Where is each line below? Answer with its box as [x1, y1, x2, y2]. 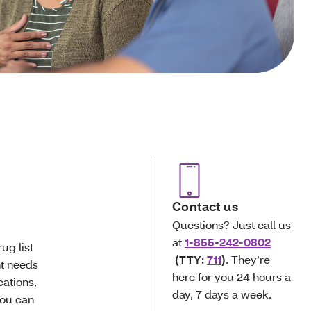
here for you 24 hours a [172, 269, 292, 284]
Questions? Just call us [172, 217, 292, 232]
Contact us [172, 199, 239, 215]
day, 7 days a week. [172, 287, 272, 301]
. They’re [226, 252, 271, 267]
